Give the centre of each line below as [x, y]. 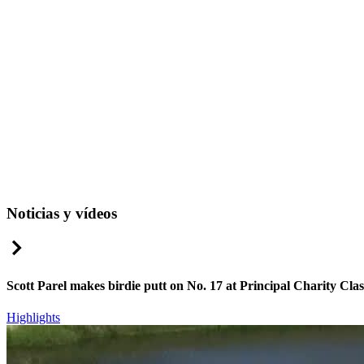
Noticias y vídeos [62, 213]
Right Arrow [59, 244]
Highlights [33, 318]
